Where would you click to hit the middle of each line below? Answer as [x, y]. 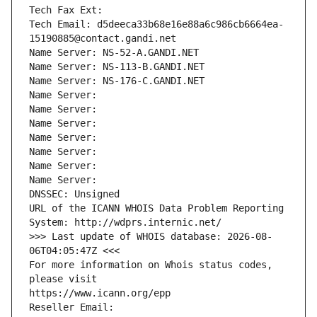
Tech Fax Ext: [66, 10]
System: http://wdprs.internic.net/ [125, 223]
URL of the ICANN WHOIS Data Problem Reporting [156, 208]
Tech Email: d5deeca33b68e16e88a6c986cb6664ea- [156, 24]
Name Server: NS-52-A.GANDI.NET [114, 53]
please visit [63, 279]
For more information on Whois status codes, [151, 265]
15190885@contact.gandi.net [103, 39]
